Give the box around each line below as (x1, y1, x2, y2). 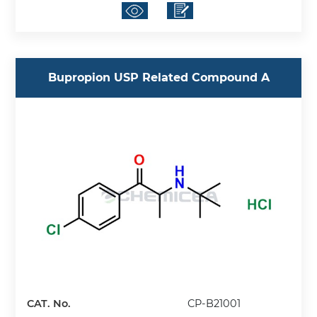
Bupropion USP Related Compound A (47, 71, 270, 85)
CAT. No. (27, 296, 71, 310)
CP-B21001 (188, 296, 241, 310)
